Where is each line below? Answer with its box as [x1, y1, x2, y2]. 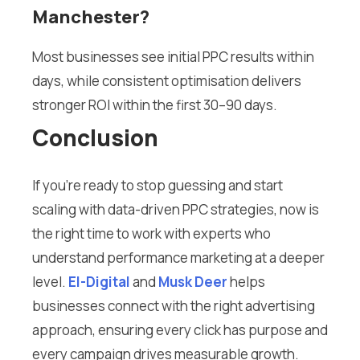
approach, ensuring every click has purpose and [32, 321, 328, 340]
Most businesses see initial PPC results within [32, 47, 314, 67]
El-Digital [68, 272, 130, 292]
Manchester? [32, 5, 149, 30]
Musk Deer [158, 272, 227, 292]
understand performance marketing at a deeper [32, 248, 325, 268]
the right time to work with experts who [32, 224, 271, 243]
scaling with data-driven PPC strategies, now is [32, 200, 319, 219]
